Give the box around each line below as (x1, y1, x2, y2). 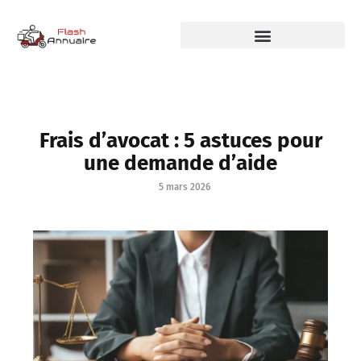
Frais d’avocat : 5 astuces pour (39, 127, 322, 153)
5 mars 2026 (159, 180, 210, 193)
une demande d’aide (84, 150, 277, 176)
